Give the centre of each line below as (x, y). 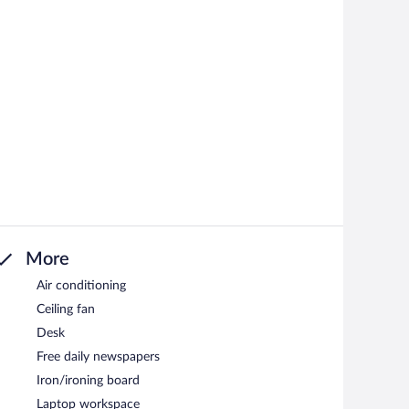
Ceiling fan (66, 310)
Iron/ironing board (88, 381)
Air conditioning (81, 286)
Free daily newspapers (98, 357)
